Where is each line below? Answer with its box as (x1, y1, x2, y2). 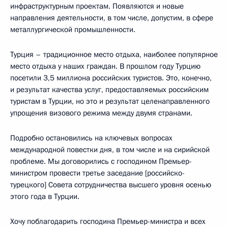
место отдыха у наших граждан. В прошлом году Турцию (10, 61, 201, 71)
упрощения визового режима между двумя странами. (10, 107, 192, 118)
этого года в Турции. (10, 191, 79, 202)
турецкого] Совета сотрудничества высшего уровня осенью (10, 179, 211, 190)
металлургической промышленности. (10, 24, 135, 35)
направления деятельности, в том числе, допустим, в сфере (10, 12, 213, 23)
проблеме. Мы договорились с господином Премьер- (10, 156, 192, 166)
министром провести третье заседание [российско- (10, 167, 185, 178)
